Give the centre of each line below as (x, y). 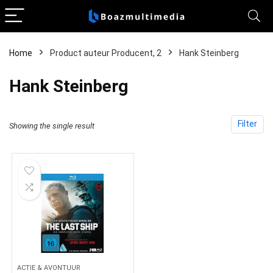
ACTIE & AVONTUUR (49, 268)
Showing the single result (52, 126)
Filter (247, 124)
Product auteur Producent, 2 (106, 53)
